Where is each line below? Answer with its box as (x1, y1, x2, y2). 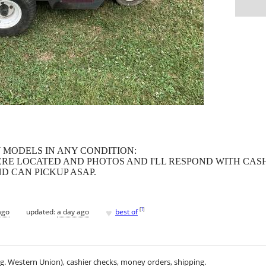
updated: (26, 206, 57, 217)
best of (115, 206, 138, 217)
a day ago (57, 206, 89, 217)
